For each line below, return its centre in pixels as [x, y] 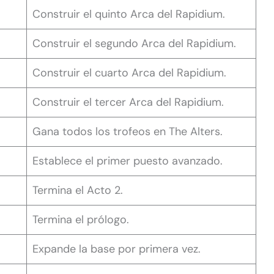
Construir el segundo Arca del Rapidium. [134, 43]
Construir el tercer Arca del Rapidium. [128, 102]
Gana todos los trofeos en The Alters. [128, 131]
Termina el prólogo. [81, 219]
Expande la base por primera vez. [117, 249]
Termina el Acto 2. [78, 190]
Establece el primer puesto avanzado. [128, 161]
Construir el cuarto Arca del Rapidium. [129, 72]
